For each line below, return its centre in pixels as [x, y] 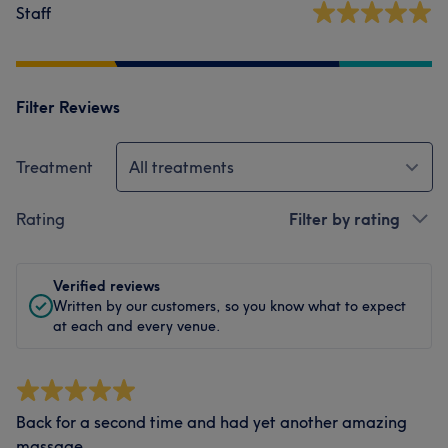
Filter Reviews [68, 107]
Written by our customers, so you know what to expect [229, 306]
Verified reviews [106, 286]
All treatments [181, 167]
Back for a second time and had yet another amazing [211, 422]
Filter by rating [344, 219]
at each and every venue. [137, 326]
